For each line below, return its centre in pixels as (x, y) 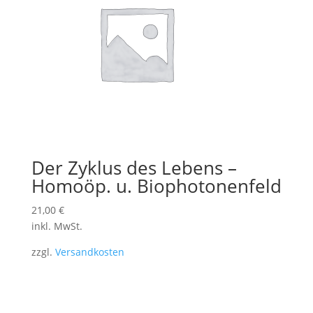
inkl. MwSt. (57, 226)
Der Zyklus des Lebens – (134, 168)
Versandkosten (89, 252)
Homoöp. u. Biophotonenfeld (156, 186)
